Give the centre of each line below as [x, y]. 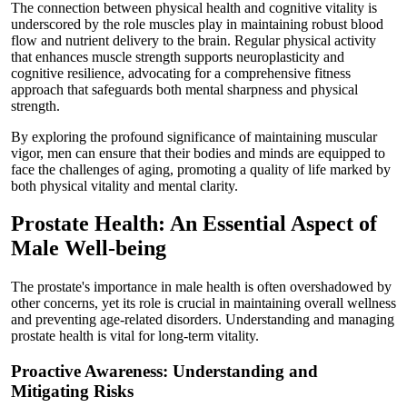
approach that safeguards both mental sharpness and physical [184, 89]
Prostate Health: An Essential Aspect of [194, 224]
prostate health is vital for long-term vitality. [135, 336]
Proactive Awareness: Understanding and [164, 372]
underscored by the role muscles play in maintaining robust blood [197, 24]
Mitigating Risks [72, 392]
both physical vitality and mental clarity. [124, 185]
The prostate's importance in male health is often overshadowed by [201, 287]
